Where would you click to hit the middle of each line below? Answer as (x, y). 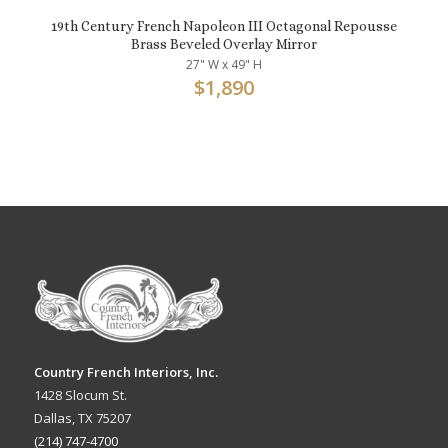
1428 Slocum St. (80, 395)
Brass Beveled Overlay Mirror (223, 43)
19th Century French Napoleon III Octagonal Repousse (223, 25)
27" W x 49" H (223, 64)
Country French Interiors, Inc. (125, 372)
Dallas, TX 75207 (82, 418)
